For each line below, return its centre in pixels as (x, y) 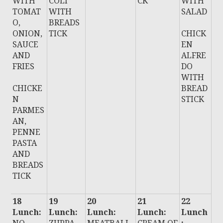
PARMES (29, 110)
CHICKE (28, 88)
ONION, (28, 33)
